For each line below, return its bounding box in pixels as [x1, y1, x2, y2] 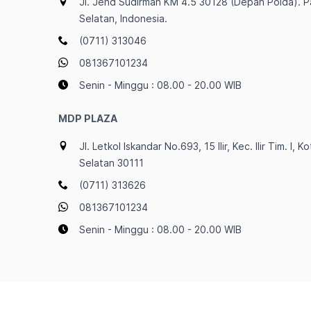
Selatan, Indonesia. [79, 12, 167, 24]
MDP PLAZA [58, 112, 117, 124]
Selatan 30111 [79, 157, 144, 169]
